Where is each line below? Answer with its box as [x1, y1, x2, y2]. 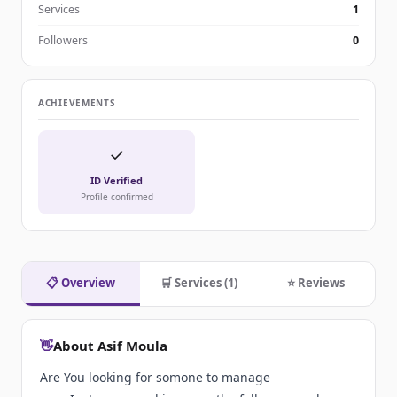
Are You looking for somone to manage [40, 369, 270, 386]
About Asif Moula [53, 337, 167, 355]
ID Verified [90, 174, 143, 188]
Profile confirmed [80, 191, 153, 204]
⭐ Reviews [287, 275, 346, 292]
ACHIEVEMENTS [38, 97, 116, 110]
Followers [38, 33, 88, 49]
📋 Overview [46, 275, 116, 292]
